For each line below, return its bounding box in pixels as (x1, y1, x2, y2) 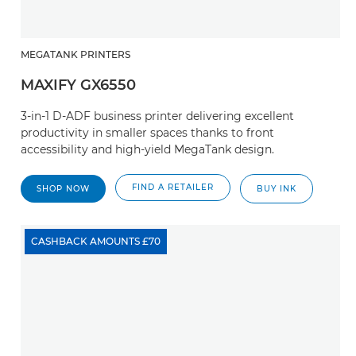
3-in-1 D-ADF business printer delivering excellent (21, 109, 294, 123)
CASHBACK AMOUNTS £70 (31, 235, 161, 247)
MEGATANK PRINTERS (21, 48, 130, 60)
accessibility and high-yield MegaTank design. (21, 142, 274, 157)
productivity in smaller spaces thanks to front (21, 126, 274, 140)
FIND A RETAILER (132, 182, 214, 192)
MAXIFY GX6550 (21, 76, 136, 94)
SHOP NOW (37, 184, 90, 194)
